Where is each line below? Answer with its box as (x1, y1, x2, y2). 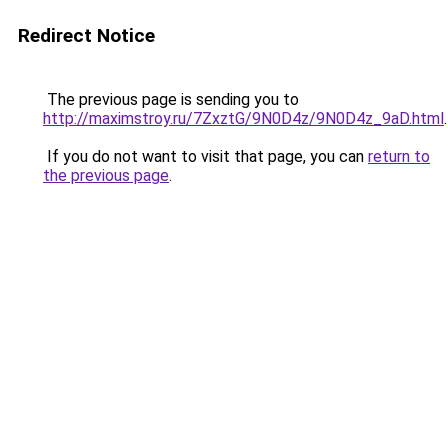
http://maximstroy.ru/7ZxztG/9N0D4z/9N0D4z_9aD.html (43, 109, 444, 128)
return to (368, 147, 430, 166)
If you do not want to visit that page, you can (43, 147, 368, 166)
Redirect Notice (18, 24, 155, 47)
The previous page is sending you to (43, 90, 299, 109)
